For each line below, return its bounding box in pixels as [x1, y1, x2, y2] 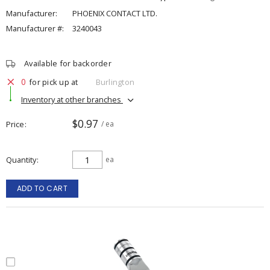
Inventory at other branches [21, 93, 123, 105]
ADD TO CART [16, 183, 68, 193]
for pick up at [29, 76, 78, 87]
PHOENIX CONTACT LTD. [72, 8, 157, 19]
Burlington [95, 76, 134, 87]
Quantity [6, 154, 36, 165]
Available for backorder [24, 58, 111, 69]
